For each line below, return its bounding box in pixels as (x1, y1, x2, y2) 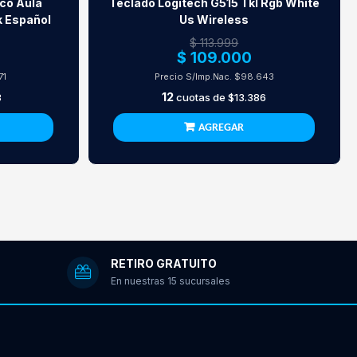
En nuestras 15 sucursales (110, 274, 230, 287)
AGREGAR (198, 122, 245, 134)
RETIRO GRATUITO (110, 256, 217, 270)
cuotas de (174, 91, 229, 104)
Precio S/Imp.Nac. (154, 71, 234, 82)
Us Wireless (179, 13, 249, 26)
